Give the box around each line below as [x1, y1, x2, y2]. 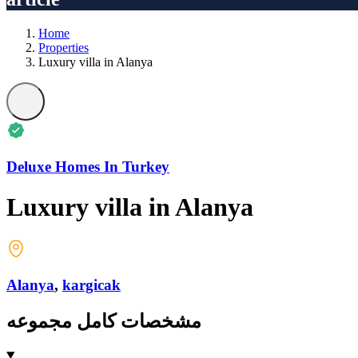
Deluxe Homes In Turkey [6, 157, 169, 175]
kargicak [62, 276, 121, 294]
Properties [38, 40, 89, 54]
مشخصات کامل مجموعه [6, 311, 201, 332]
